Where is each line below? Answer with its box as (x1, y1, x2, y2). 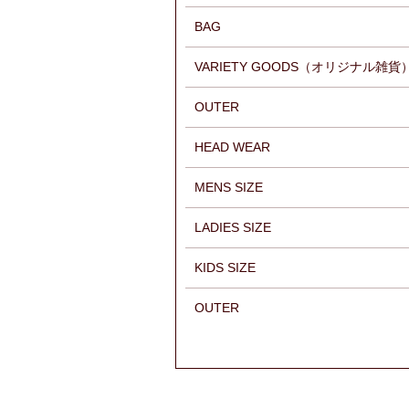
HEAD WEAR (194, 140, 270, 154)
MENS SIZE (194, 180, 263, 194)
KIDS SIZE (194, 260, 256, 275)
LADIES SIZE (194, 220, 271, 235)
